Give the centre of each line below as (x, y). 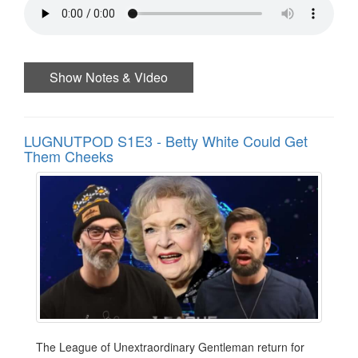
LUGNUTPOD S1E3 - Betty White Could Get (166, 140)
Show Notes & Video (109, 77)
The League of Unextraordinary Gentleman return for (170, 346)
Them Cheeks (69, 155)
